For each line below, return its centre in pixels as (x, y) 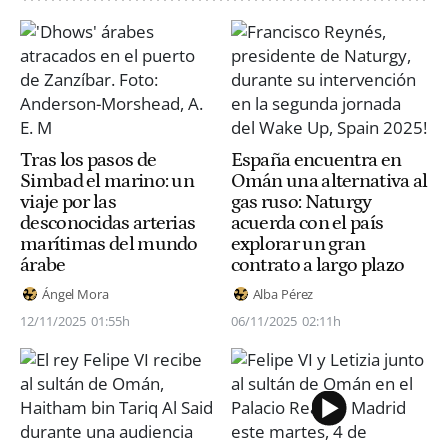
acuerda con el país (307, 223)
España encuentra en (316, 160)
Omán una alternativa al (329, 181)
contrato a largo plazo (317, 265)
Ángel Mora (75, 293)
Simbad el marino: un (107, 181)
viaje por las (68, 202)
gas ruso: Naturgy (301, 202)
